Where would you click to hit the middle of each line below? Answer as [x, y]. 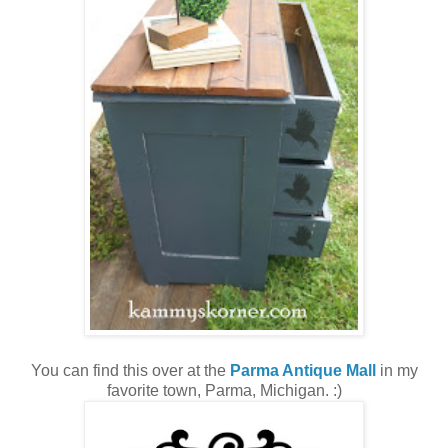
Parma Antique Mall [302, 371]
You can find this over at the [130, 371]
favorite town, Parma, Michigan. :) [224, 391]
